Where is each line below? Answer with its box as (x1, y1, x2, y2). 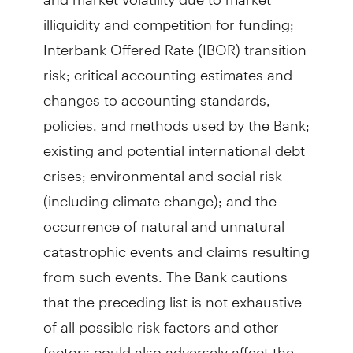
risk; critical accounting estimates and (43, 53, 292, 84)
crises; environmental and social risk (43, 154, 282, 184)
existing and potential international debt (43, 128, 305, 159)
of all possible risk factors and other (43, 305, 279, 336)
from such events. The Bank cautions (43, 255, 288, 285)
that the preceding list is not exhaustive (43, 280, 302, 310)
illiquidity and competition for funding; (43, 2, 294, 33)
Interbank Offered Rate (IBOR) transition (43, 28, 307, 58)
